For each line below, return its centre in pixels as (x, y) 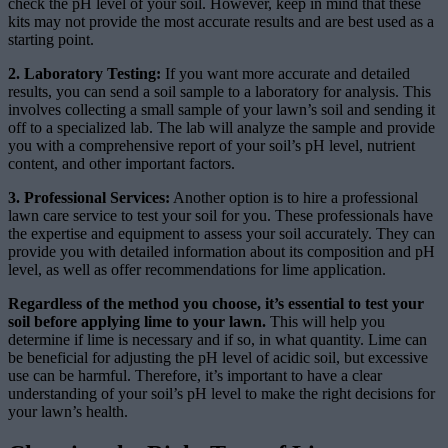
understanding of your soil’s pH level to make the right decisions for (221, 393)
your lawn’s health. (68, 411)
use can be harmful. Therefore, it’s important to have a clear (195, 375)
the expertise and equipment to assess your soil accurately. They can (221, 233)
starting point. (51, 39)
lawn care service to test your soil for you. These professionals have (220, 215)
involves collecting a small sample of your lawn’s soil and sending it (221, 109)
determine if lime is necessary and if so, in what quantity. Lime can (217, 339)
